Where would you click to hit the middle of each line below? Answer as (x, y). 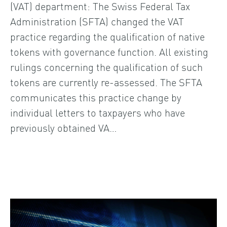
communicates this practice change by (96, 97)
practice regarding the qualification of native (107, 36)
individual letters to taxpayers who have (98, 112)
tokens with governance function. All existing (109, 51)
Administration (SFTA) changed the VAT (97, 21)
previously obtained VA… (63, 127)
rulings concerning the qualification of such (106, 66)
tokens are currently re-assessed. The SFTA (106, 81)
